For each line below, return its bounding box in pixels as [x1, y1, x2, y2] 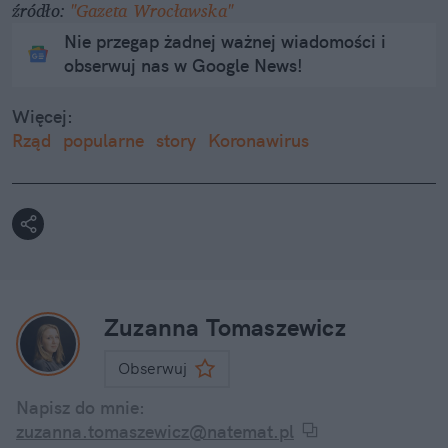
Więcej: [12, 105, 73, 129]
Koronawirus [208, 129, 309, 153]
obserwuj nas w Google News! [64, 54, 303, 78]
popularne [63, 129, 144, 153]
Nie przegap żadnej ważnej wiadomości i [64, 30, 386, 54]
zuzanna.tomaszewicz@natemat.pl [16, 420, 294, 444]
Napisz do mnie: [16, 396, 145, 420]
